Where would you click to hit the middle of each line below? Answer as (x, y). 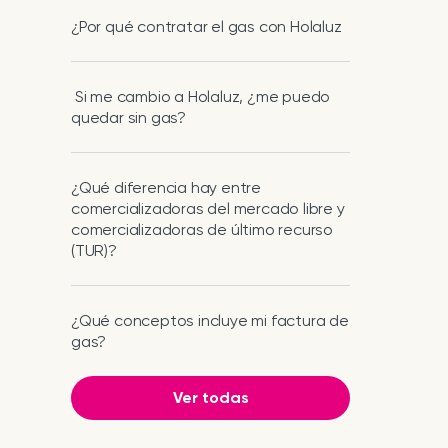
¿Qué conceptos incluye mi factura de (210, 320)
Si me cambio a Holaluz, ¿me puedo (201, 96)
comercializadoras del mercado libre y (208, 208)
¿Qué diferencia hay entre (166, 187)
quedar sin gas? (129, 117)
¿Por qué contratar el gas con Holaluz (206, 26)
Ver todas (210, 397)
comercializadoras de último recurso (202, 229)
